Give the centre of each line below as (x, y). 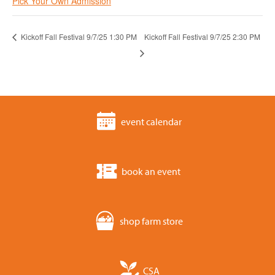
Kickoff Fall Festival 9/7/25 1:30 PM (78, 36)
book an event (151, 172)
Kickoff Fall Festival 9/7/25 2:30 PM (202, 36)
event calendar (151, 122)
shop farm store (151, 221)
